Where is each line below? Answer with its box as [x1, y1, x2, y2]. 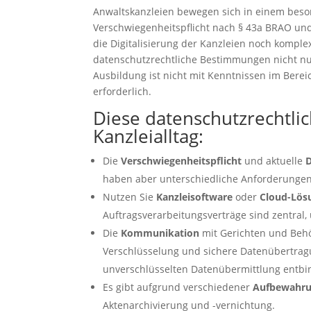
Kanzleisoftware [156, 190, 233, 203]
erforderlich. [93, 84, 152, 98]
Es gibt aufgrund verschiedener [103, 280, 253, 294]
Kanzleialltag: [93, 123, 204, 149]
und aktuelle [242, 153, 306, 167]
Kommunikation [121, 226, 200, 239]
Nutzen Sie [103, 190, 157, 203]
